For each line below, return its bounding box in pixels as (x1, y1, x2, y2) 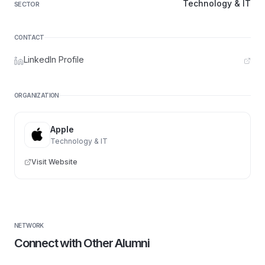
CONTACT (14, 34, 44, 41)
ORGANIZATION (14, 92, 59, 99)
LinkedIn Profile (24, 54, 84, 64)
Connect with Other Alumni (14, 236, 150, 250)
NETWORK (14, 222, 44, 229)
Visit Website (31, 157, 77, 166)
